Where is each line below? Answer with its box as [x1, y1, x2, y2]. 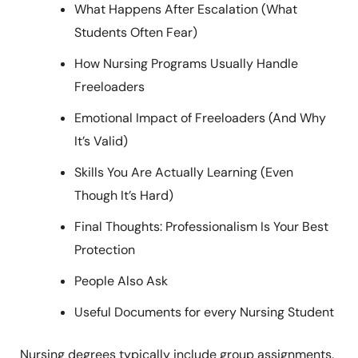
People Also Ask [74, 272, 168, 290]
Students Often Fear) [74, 24, 197, 42]
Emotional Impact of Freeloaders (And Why [74, 109, 326, 127]
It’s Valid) [74, 133, 128, 150]
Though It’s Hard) [74, 187, 173, 205]
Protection [74, 241, 135, 259]
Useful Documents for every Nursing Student [74, 304, 334, 321]
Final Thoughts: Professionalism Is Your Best [74, 218, 328, 236]
